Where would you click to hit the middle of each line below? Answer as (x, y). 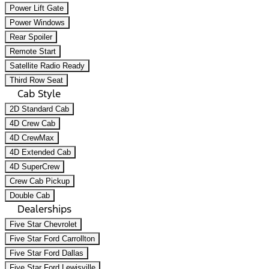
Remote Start (33, 51)
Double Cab (30, 195)
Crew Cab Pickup (40, 181)
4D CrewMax (32, 138)
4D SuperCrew (35, 166)
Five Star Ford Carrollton (52, 238)
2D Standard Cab (39, 109)
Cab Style (41, 93)
